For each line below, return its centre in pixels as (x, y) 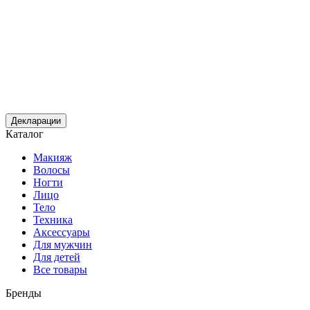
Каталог (25, 134)
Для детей (57, 257)
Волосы (52, 170)
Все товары (60, 269)
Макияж (53, 157)
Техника (53, 219)
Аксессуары (62, 232)
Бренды (24, 293)
